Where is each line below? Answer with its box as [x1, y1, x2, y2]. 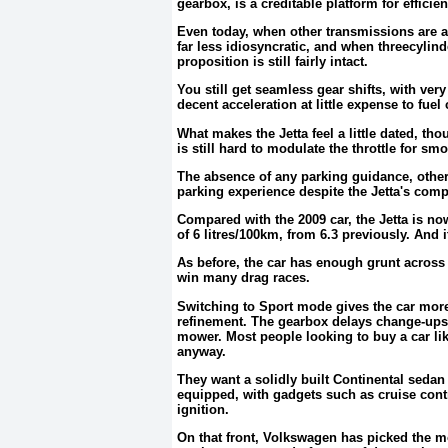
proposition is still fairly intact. [177, 54, 368, 70]
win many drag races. [177, 270, 310, 286]
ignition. [177, 402, 229, 418]
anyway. [177, 343, 226, 359]
